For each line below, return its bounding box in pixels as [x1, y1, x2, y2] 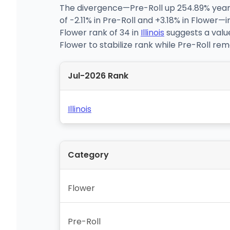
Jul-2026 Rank [68, 69, 128, 82]
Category [68, 148, 109, 161]
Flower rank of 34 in [60, 26, 141, 39]
